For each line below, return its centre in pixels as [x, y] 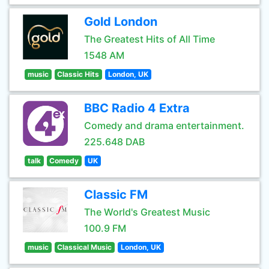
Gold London [121, 22]
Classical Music [85, 247]
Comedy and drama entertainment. [164, 125]
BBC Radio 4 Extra [137, 108]
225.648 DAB [114, 142]
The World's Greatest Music [147, 212]
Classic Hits [78, 74]
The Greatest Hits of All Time [150, 39]
